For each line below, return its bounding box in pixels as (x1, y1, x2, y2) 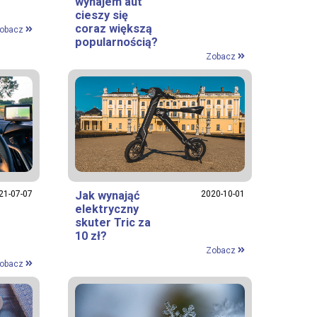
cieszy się (75, 8, 128, 22)
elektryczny (75, 202, 139, 216)
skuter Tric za (75, 215, 151, 229)
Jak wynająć (75, 188, 140, 202)
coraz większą (75, 21, 152, 35)
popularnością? (75, 35, 158, 49)
